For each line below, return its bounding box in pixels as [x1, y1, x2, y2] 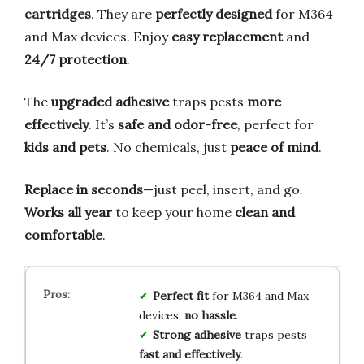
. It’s [89, 115, 118, 132]
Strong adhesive [152, 327, 241, 342]
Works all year [24, 203, 112, 220]
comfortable [24, 226, 102, 243]
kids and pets [24, 138, 106, 155]
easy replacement [171, 28, 283, 45]
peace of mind [230, 138, 318, 155]
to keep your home [112, 203, 235, 220]
